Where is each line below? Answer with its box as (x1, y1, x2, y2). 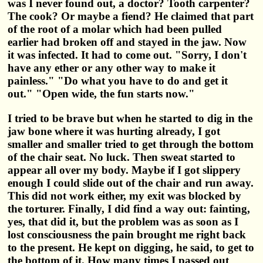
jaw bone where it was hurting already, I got (8, 124, 221, 137)
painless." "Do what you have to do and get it (8, 75, 228, 87)
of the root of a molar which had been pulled (8, 23, 222, 36)
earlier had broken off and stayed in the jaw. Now (8, 36, 247, 49)
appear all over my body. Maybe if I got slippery (8, 163, 241, 176)
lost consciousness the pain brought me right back (8, 228, 247, 241)
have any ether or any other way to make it (8, 62, 216, 75)
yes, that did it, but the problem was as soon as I (8, 215, 239, 228)
